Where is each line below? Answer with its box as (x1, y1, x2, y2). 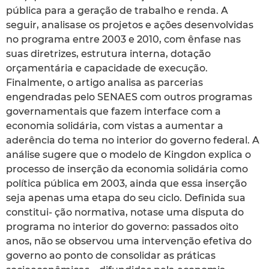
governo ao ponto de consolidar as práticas (6, 250, 216, 262)
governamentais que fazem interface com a (6, 106, 221, 118)
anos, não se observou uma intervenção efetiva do (6, 235, 252, 247)
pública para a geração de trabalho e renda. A (6, 5, 228, 17)
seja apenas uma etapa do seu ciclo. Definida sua (6, 192, 246, 204)
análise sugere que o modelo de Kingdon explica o (6, 149, 251, 161)
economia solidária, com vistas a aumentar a (6, 120, 223, 132)
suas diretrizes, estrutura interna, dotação (6, 48, 211, 60)
